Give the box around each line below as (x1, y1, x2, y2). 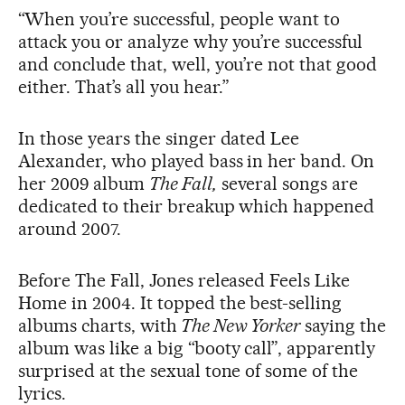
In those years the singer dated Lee (18, 127, 300, 149)
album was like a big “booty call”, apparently (18, 337, 376, 359)
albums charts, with (18, 315, 177, 336)
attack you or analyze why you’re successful (18, 31, 363, 52)
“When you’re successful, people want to (18, 8, 341, 30)
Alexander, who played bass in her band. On (18, 150, 375, 172)
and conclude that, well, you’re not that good (18, 53, 378, 75)
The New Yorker (176, 315, 306, 336)
